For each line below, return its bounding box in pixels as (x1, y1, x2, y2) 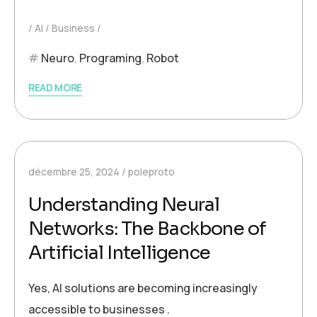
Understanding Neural (28, 193, 220, 217)
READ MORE (28, 81, 83, 94)
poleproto (128, 165, 175, 178)
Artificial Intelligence (28, 241, 211, 265)
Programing (79, 50, 142, 66)
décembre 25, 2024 (28, 165, 120, 178)
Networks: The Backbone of (28, 217, 267, 241)
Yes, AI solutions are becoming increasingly (28, 280, 258, 296)
